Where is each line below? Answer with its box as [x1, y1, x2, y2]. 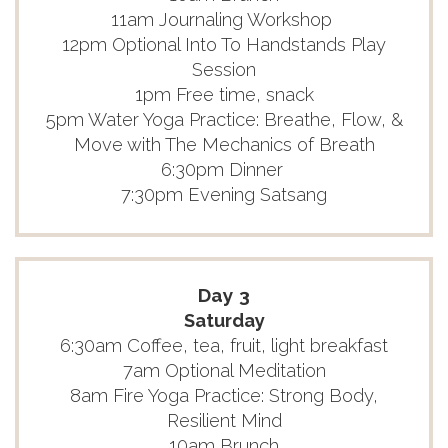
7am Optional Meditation [122, 360, 326, 381]
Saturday [183, 310, 265, 331]
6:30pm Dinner [160, 159, 288, 180]
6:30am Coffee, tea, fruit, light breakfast [60, 335, 388, 356]
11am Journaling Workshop [111, 9, 337, 30]
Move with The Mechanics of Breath [73, 134, 375, 155]
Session [192, 59, 256, 80]
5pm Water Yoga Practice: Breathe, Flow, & [45, 109, 403, 130]
